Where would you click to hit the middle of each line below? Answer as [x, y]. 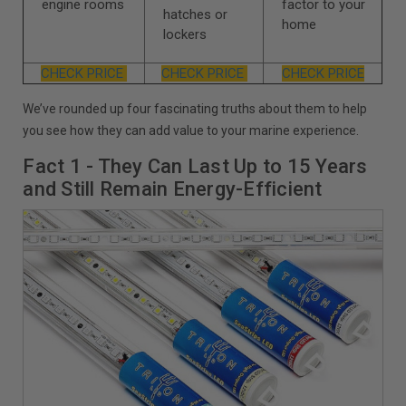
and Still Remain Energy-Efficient [173, 188]
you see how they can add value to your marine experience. [191, 130]
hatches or [196, 14]
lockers [185, 34]
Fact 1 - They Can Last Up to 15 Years [195, 166]
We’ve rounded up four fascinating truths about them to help [195, 108]
